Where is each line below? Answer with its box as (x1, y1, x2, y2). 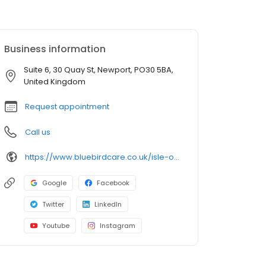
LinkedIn (94, 199, 122, 210)
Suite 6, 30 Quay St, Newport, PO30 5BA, (24, 64, 173, 76)
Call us (25, 126, 50, 138)
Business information (4, 42, 106, 56)
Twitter (42, 199, 64, 210)
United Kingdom (24, 76, 85, 88)
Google (42, 178, 66, 188)
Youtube (42, 221, 69, 231)
